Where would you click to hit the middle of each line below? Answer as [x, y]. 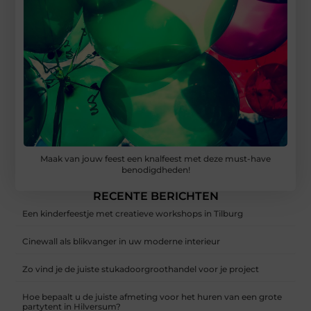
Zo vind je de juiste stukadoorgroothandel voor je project [141, 269]
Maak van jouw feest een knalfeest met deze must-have [155, 159]
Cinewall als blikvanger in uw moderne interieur [121, 242]
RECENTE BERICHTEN [155, 196]
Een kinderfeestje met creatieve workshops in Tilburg [133, 214]
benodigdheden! [155, 170]
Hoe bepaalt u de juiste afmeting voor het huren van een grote [152, 297]
